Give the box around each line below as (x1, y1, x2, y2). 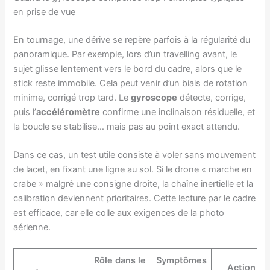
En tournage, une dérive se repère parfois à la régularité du (13, 34, 251, 45)
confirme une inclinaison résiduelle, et (100, 106, 256, 118)
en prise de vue (13, 6, 76, 17)
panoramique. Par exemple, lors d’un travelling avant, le (13, 48, 237, 60)
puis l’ (13, 106, 37, 118)
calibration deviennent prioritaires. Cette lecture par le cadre (13, 193, 256, 204)
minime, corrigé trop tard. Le (13, 92, 131, 103)
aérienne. (13, 222, 51, 233)
